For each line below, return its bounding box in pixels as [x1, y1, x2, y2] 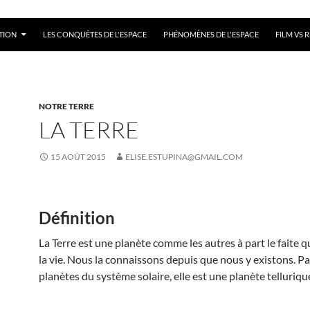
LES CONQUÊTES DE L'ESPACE [43, 29, 147, 39]
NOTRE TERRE [39, 100, 94, 111]
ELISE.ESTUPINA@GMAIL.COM [125, 151, 243, 162]
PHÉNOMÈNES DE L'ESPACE [163, 29, 259, 39]
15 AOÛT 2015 [51, 151, 106, 162]
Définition [39, 207, 115, 228]
